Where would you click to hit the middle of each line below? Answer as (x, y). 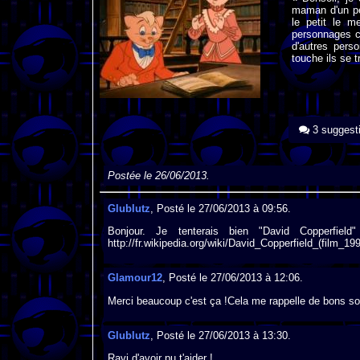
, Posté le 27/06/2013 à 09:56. (220, 208)
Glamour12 (135, 278)
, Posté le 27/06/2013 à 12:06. (232, 278)
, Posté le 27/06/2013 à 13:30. (220, 336)
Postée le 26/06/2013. (158, 176)
